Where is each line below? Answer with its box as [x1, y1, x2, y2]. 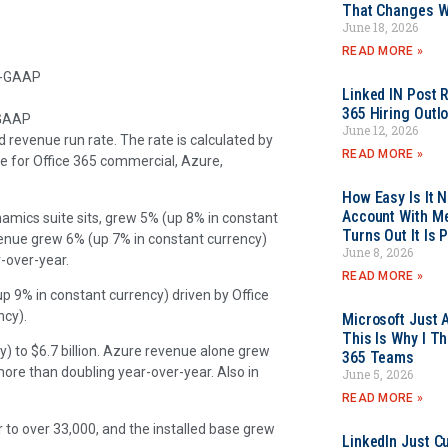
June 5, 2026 [341, 366, 413, 382]
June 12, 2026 [341, 122, 418, 138]
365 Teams [341, 348, 415, 367]
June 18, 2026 [341, 19, 418, 35]
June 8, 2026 [341, 244, 413, 260]
